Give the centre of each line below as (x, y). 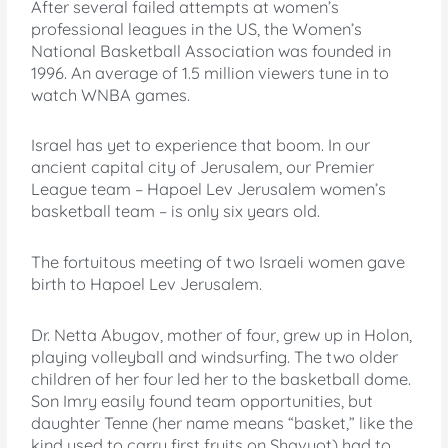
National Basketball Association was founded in (211, 50)
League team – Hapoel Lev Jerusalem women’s (209, 189)
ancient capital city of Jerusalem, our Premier (203, 167)
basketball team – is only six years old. (176, 211)
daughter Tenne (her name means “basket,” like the (222, 422)
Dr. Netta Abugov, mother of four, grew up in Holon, (222, 334)
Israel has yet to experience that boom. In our (201, 145)
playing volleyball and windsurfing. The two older (215, 356)
